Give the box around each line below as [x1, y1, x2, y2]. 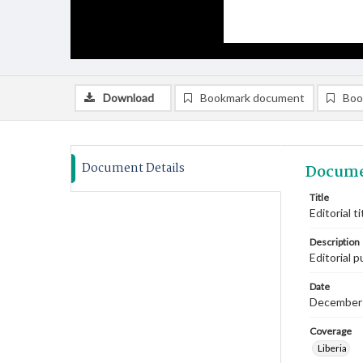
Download [103, 91, 154, 105]
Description [310, 236, 360, 248]
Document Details [82, 159, 185, 178]
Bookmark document [200, 91, 305, 105]
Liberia [318, 342, 347, 354]
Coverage [310, 325, 352, 337]
